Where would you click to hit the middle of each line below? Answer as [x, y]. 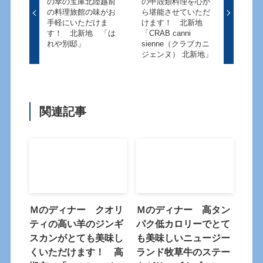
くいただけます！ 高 [77, 252]
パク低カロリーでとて [183, 224]
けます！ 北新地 [176, 23]
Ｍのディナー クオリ [77, 210]
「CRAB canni [166, 33]
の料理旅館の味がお [82, 12]
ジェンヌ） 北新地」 [177, 55]
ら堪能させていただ [176, 12]
